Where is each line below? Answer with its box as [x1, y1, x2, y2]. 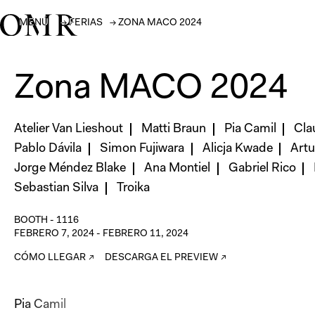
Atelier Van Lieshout [14, 123, 123, 136]
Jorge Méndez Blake [14, 162, 126, 175]
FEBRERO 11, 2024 [103, 229, 188, 239]
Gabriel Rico [228, 162, 296, 175]
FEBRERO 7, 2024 [14, 229, 94, 239]
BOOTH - [14, 216, 56, 226]
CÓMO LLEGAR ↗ [14, 253, 94, 263]
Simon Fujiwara [99, 143, 184, 155]
